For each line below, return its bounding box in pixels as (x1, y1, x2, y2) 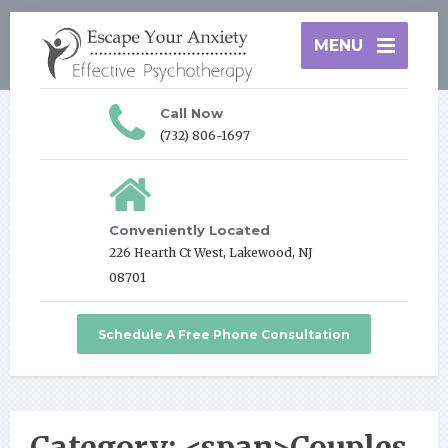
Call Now (160, 104, 223, 121)
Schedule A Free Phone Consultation (98, 326, 350, 342)
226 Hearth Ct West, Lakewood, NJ (109, 244, 313, 260)
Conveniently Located (109, 221, 270, 238)
